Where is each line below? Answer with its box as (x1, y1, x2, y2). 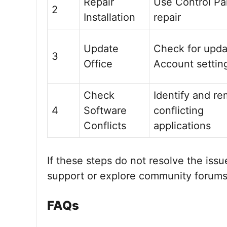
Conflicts (84, 120, 126, 132)
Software (84, 104, 127, 117)
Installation (84, 11, 135, 23)
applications (154, 120, 211, 132)
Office (84, 58, 112, 70)
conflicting (154, 104, 204, 117)
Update (84, 43, 119, 55)
